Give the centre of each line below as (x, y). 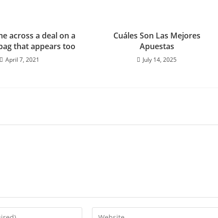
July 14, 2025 (160, 60)
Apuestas (157, 46)
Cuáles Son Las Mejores (157, 36)
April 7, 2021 (23, 60)
